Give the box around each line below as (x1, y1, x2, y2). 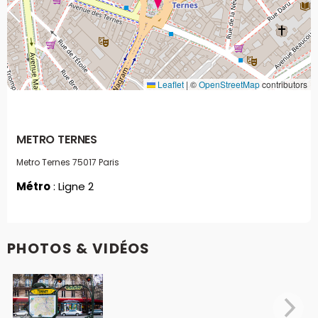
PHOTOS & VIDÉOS (7, 238, 150, 259)
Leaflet (155, 78, 184, 91)
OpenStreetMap (199, 78, 260, 91)
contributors (260, 78, 307, 91)
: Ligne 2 (50, 178, 94, 194)
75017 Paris (72, 155, 119, 168)
